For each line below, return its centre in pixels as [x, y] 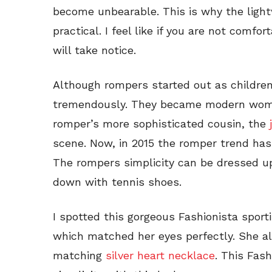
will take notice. [94, 50]
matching [77, 255]
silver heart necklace [158, 255]
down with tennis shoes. [117, 182]
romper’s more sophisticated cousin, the [161, 123]
